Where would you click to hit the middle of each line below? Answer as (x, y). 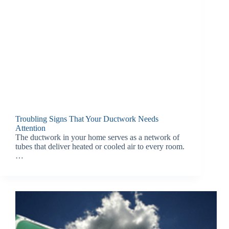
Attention (30, 128)
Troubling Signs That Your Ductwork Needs (87, 119)
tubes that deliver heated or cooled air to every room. (100, 147)
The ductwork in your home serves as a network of (97, 138)
